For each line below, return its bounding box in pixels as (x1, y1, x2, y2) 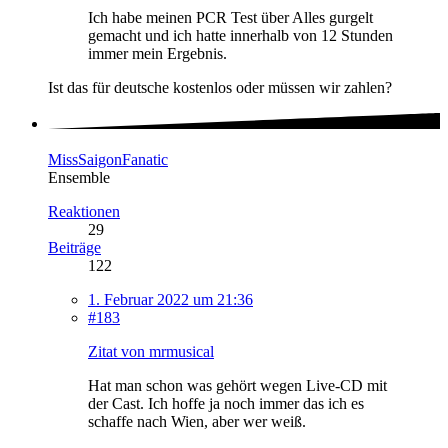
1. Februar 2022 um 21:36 (88, 291, 253, 309)
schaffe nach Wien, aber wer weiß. (88, 413, 306, 431)
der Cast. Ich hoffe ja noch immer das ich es (88, 395, 364, 413)
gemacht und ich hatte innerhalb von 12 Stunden (88, 26, 393, 44)
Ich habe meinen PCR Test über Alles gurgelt (88, 8, 373, 26)
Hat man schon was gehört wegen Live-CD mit (88, 377, 387, 395)
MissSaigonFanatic (48, 151, 168, 169)
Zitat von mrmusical (88, 343, 214, 361)
